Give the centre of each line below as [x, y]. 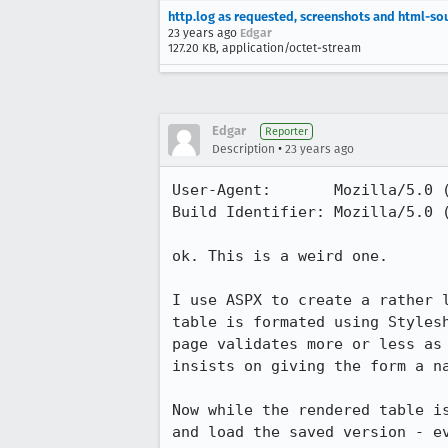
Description [243, 149]
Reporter [286, 131]
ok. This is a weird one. [280, 256]
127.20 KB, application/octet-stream [264, 48]
